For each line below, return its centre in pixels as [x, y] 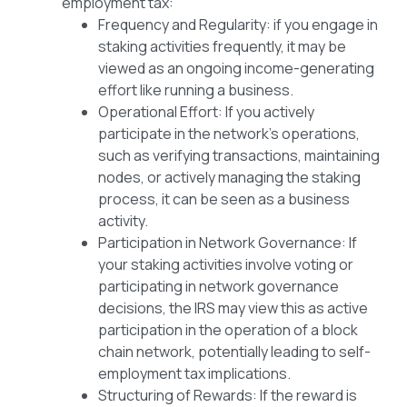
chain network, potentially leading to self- [234, 352]
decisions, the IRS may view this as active [233, 308]
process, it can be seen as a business [224, 199]
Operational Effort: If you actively [206, 112]
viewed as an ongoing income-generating [236, 69]
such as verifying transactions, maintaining [239, 156]
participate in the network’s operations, [229, 134]
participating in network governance [218, 287]
